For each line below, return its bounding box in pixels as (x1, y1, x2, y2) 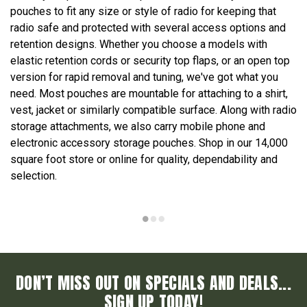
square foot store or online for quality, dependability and (10, 153, 278, 166)
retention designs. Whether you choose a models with (10, 38, 267, 51)
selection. (10, 169, 57, 182)
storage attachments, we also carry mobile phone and (10, 120, 265, 133)
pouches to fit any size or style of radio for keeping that (10, 5, 276, 18)
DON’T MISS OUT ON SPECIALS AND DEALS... (16, 271, 291, 295)
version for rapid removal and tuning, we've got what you (10, 71, 278, 84)
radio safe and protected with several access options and (10, 21, 286, 34)
